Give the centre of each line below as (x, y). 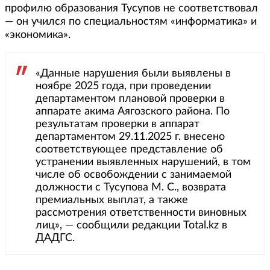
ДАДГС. (55, 238)
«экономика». (38, 35)
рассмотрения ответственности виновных (141, 213)
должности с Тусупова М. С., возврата (131, 188)
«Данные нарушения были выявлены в (133, 74)
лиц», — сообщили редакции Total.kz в (131, 226)
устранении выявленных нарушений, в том (143, 162)
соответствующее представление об (129, 150)
